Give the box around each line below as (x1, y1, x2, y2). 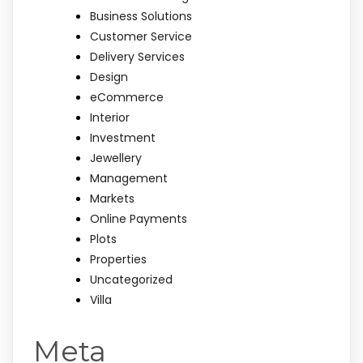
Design (90, 69, 128, 85)
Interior (90, 109, 130, 126)
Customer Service (90, 28, 192, 45)
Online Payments (90, 211, 187, 227)
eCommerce (90, 89, 164, 105)
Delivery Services (90, 49, 185, 65)
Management (90, 170, 168, 186)
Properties (90, 251, 147, 267)
